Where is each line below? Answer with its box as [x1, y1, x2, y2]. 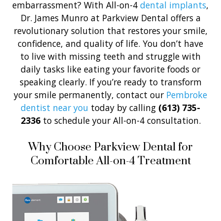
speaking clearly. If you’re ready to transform [19, 75, 202, 88]
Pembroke [166, 88, 207, 101]
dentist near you [21, 101, 88, 113]
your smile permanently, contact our [14, 88, 166, 101]
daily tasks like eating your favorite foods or [21, 63, 200, 75]
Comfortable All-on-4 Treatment [30, 146, 191, 175]
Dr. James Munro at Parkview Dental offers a [20, 11, 201, 24]
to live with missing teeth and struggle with [20, 50, 201, 62]
